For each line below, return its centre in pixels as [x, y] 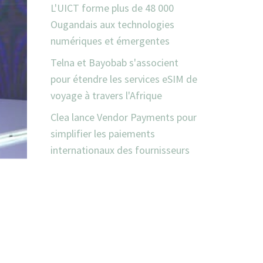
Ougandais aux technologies [112, 25]
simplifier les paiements [103, 134]
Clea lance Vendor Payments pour [124, 117]
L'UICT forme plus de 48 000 [112, 8]
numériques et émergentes [110, 41]
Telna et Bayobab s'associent [114, 63]
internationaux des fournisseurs [120, 150]
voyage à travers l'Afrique [106, 96]
